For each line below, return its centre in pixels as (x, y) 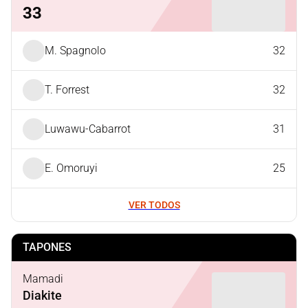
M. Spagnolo (75, 51)
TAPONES (47, 247)
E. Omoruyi (71, 168)
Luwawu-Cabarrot (88, 129)
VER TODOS (154, 205)
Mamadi (43, 278)
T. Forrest (67, 90)
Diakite (42, 295)
